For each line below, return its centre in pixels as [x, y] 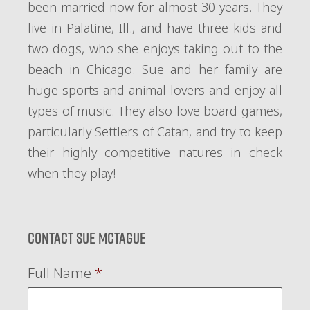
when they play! [72, 173]
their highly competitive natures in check [155, 152]
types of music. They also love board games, [155, 111]
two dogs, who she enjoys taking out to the [155, 48]
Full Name [61, 273]
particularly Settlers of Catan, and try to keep [155, 131]
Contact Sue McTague [87, 238]
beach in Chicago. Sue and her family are [155, 69]
